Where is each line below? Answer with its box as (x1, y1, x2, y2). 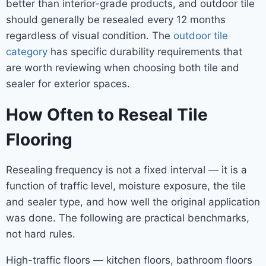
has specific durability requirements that (47, 45, 242, 58)
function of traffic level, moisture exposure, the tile (6, 179, 246, 192)
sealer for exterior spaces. (6, 77, 130, 90)
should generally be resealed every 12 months (6, 13, 226, 26)
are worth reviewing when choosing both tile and (6, 61, 239, 74)
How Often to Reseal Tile (6, 104, 208, 125)
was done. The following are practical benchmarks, (6, 211, 249, 224)
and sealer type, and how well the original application (6, 195, 260, 208)
